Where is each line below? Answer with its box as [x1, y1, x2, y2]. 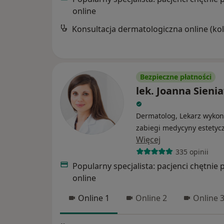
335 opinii [175, 146, 208, 156]
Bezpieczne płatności [140, 72, 211, 82]
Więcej [136, 134, 160, 145]
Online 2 [135, 192, 167, 204]
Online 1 [78, 192, 109, 204]
